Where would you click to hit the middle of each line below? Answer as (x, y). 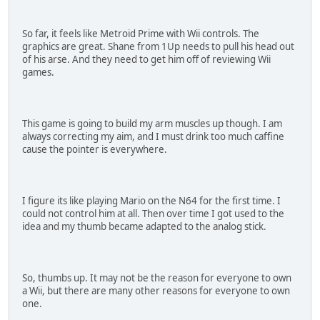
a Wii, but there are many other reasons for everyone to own (156, 290)
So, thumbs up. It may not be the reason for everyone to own (157, 277)
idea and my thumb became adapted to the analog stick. (144, 226)
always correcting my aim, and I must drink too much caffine (153, 136)
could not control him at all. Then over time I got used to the (153, 213)
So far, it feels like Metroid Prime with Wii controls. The (141, 33)
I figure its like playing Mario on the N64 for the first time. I (151, 200)
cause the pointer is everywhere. (95, 149)
